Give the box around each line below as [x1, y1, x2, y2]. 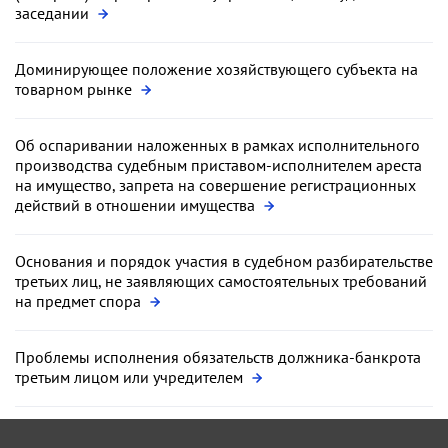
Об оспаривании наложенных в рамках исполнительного [15, 134, 420, 155]
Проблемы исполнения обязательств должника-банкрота [15, 346, 421, 367]
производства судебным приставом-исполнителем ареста [15, 154, 422, 175]
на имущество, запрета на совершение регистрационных [15, 174, 416, 195]
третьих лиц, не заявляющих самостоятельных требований [15, 270, 427, 291]
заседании [15, 2, 93, 23]
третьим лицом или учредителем [15, 366, 247, 387]
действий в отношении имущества [15, 194, 259, 215]
